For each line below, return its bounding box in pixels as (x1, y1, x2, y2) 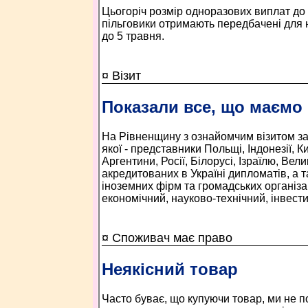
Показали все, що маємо (101, 97, 302, 116)
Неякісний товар (101, 259, 238, 278)
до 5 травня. (101, 30, 164, 42)
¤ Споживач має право (101, 231, 232, 245)
